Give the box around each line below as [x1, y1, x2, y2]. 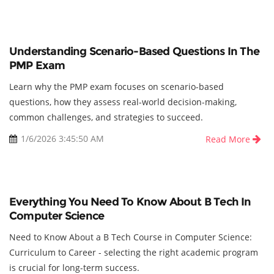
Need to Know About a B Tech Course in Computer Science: [9, 231, 252, 243]
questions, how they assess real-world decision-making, [9, 96, 237, 108]
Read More [206, 133, 253, 146]
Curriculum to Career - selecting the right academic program [9, 246, 258, 259]
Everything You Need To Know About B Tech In [9, 195, 251, 209]
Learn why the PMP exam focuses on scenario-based [9, 81, 224, 93]
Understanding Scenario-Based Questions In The [9, 45, 260, 59]
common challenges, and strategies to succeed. [9, 111, 203, 124]
